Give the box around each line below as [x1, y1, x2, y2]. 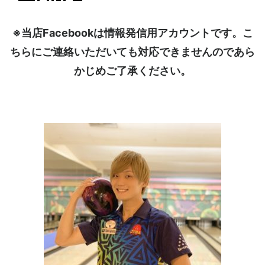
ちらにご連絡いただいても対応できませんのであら [10, 46, 255, 59]
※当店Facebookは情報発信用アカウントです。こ [12, 27, 253, 40]
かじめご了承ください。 [74, 64, 191, 77]
